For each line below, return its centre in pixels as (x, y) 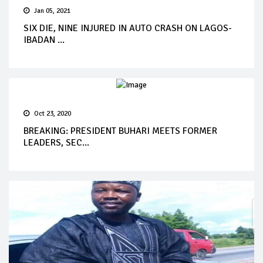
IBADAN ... (44, 40)
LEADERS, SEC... (56, 143)
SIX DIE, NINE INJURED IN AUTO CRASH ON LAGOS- (128, 28)
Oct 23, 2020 (53, 114)
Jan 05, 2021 (52, 11)
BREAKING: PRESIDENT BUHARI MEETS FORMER (120, 131)
